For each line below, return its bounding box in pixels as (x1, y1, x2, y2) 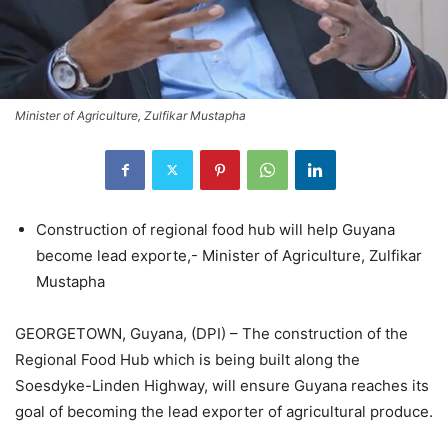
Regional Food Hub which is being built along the (15, 349, 360, 369)
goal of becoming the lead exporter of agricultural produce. (15, 401, 433, 421)
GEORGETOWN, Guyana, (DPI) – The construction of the (15, 323, 408, 343)
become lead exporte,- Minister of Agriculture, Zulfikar (36, 245, 422, 265)
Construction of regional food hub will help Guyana (36, 219, 395, 239)
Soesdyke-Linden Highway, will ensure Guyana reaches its (15, 375, 429, 395)
